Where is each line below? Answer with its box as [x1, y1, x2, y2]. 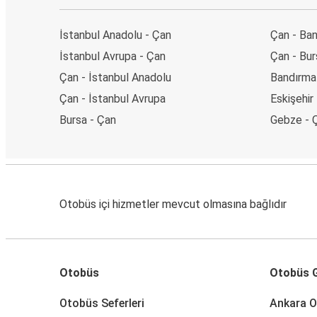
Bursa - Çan [59, 113, 116, 127]
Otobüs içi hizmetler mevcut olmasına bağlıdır [59, 197, 287, 211]
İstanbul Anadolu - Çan [59, 28, 171, 42]
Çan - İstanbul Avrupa [59, 91, 166, 105]
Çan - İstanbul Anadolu [59, 70, 171, 84]
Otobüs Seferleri [59, 296, 144, 310]
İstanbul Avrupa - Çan [59, 49, 166, 63]
